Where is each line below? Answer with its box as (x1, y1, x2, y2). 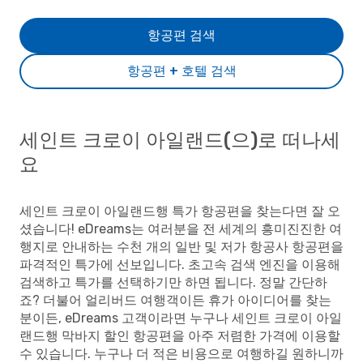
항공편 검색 (147, 28, 216, 43)
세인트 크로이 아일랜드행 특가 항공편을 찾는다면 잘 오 (19, 203, 340, 219)
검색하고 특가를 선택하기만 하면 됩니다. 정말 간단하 (19, 275, 327, 290)
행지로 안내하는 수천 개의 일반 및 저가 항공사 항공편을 (19, 239, 344, 254)
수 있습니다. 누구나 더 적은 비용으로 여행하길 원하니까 (19, 346, 344, 361)
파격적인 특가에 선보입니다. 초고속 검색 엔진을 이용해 (19, 257, 340, 272)
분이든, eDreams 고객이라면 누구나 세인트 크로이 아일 (19, 310, 342, 326)
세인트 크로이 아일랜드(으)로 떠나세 (19, 129, 340, 152)
